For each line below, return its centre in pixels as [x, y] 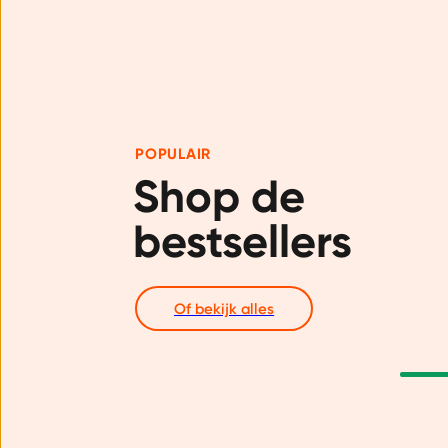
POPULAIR [173, 154]
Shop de [219, 196]
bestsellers [243, 241]
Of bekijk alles [224, 308]
